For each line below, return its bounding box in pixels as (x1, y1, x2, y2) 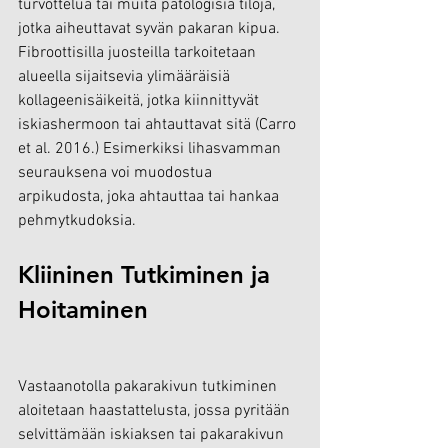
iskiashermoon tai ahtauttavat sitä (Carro (18, 115, 300, 136)
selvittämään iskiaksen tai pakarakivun (18, 425, 288, 446)
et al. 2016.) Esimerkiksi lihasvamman (18, 139, 285, 160)
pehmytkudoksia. (18, 211, 136, 232)
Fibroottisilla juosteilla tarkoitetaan (18, 43, 260, 64)
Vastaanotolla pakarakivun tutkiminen (18, 377, 281, 398)
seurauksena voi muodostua (18, 163, 216, 184)
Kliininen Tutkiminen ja (18, 260, 277, 290)
